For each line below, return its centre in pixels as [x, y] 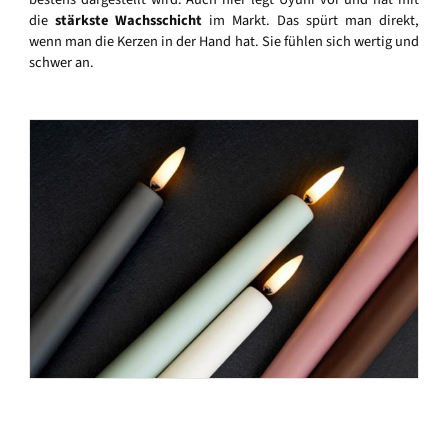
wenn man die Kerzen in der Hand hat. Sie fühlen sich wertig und [224, 41]
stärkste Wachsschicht [128, 20]
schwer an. [63, 62]
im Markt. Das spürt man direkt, [310, 20]
